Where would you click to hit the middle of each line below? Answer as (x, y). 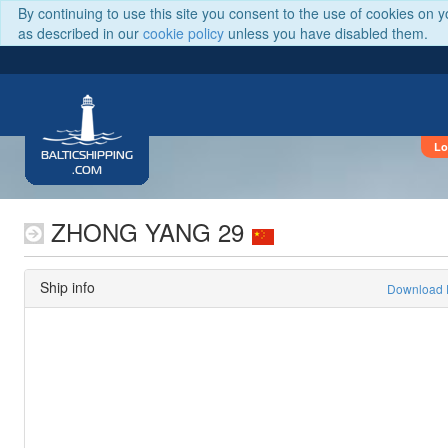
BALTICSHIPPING (87, 156)
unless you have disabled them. (326, 33)
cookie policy (183, 33)
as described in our (80, 33)
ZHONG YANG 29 (144, 231)
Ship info (67, 287)
